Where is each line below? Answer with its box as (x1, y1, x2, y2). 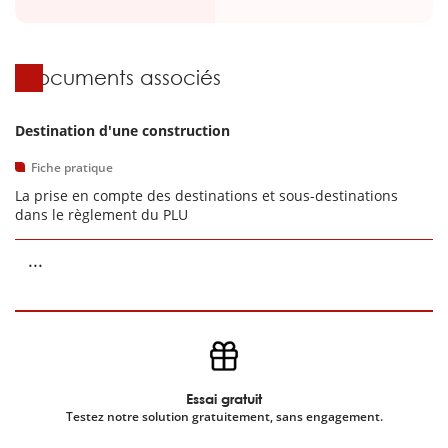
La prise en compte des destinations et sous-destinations (15, 186, 398, 205)
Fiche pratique (31, 159, 113, 176)
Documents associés (22, 65, 221, 89)
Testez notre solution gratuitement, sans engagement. (65, 408, 383, 425)
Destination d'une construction (15, 121, 230, 140)
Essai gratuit (186, 390, 262, 407)
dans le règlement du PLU (15, 205, 188, 224)
